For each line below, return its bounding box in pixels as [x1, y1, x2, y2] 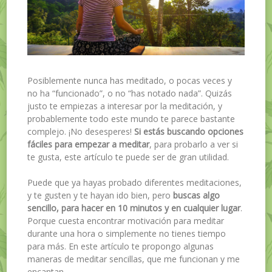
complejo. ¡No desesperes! [27, 126, 135, 138]
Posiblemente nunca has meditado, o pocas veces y [27, 75, 233, 87]
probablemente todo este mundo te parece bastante [27, 113, 236, 125]
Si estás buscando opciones [134, 126, 244, 138]
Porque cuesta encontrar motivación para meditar [27, 215, 225, 227]
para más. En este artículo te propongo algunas [27, 240, 214, 253]
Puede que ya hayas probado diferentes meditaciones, [27, 177, 242, 189]
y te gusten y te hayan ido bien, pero [27, 189, 174, 202]
